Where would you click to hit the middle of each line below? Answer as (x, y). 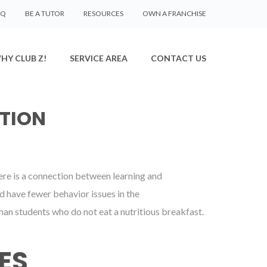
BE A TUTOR (45, 13)
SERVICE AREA (99, 58)
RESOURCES (103, 13)
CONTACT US (178, 58)
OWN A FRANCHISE (174, 13)
